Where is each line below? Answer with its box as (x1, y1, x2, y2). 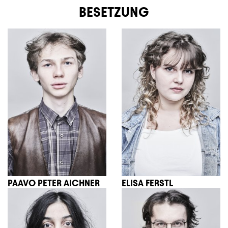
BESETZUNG (79, 5, 149, 19)
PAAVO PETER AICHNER (8, 178, 100, 188)
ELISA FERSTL (122, 178, 173, 188)
